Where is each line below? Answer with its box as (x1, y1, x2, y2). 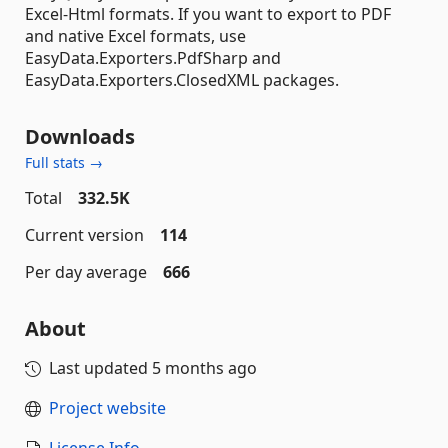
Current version (25, 224, 144, 246)
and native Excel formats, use (25, 25, 246, 47)
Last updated (49, 357, 152, 379)
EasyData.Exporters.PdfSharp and (25, 47, 281, 69)
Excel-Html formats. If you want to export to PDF (25, 3, 391, 25)
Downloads (25, 123, 135, 150)
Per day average (25, 261, 147, 283)
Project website (49, 397, 166, 419)
